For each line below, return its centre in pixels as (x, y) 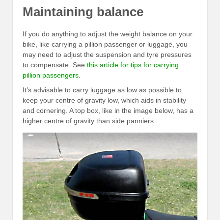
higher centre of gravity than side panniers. (89, 121)
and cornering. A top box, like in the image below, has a (108, 110)
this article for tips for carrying (133, 65)
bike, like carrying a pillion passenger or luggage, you (105, 44)
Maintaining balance (83, 12)
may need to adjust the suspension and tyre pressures (107, 55)
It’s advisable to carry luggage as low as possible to (102, 90)
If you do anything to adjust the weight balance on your (108, 34)
